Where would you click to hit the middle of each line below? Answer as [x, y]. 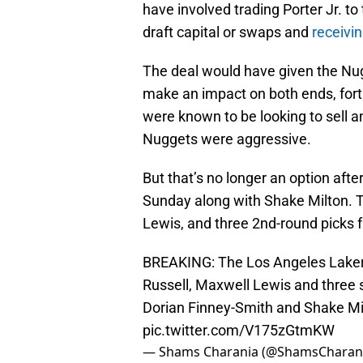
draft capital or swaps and [227, 32]
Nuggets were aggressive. [227, 139]
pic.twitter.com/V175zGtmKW [239, 331]
